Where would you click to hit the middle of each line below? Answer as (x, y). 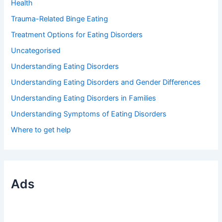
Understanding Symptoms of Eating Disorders (89, 114)
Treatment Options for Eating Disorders (77, 35)
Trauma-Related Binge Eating (60, 19)
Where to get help (41, 130)
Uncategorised (36, 51)
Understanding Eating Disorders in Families (84, 98)
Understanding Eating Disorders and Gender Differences (106, 83)
